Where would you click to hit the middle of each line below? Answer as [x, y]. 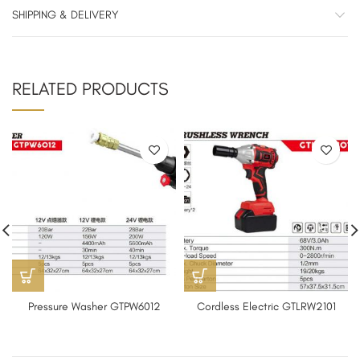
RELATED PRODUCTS [90, 89]
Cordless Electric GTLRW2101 [266, 307]
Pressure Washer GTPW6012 [94, 307]
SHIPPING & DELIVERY [65, 15]
